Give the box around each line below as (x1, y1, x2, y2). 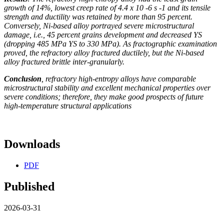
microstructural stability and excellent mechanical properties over (4, 83, 210, 92)
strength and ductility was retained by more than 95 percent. (4, 12, 192, 21)
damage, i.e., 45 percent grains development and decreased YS (4, 30, 202, 39)
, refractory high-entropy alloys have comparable (41, 74, 196, 83)
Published (4, 180, 54, 193)
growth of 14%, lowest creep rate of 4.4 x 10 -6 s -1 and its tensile (4, 3, 210, 12)
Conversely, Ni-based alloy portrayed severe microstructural (4, 21, 194, 30)
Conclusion (4, 74, 41, 83)
